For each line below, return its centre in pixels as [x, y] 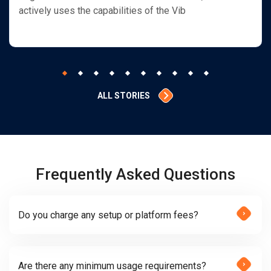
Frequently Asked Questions [135, 174]
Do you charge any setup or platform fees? [108, 215]
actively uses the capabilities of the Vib [102, 11]
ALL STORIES [123, 96]
